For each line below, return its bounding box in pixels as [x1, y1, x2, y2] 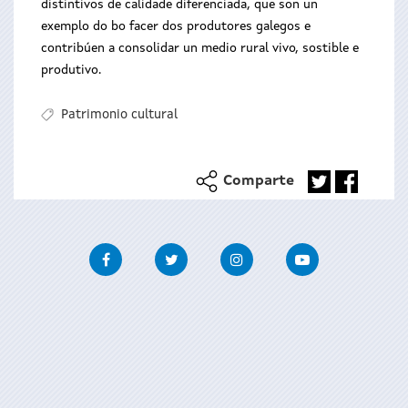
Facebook [121, 246, 184, 261]
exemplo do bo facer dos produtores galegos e [41, 20, 311, 33]
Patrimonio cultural [60, 108, 178, 122]
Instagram [252, 246, 320, 261]
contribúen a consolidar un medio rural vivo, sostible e [41, 42, 359, 55]
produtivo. [41, 64, 101, 76]
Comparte [223, 174, 294, 189]
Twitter [187, 246, 239, 261]
